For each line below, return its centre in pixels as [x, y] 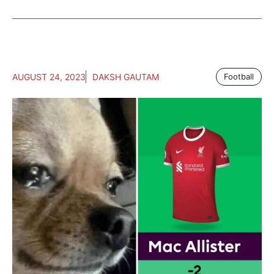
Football [239, 76]
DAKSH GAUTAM [126, 77]
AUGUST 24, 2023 [49, 77]
